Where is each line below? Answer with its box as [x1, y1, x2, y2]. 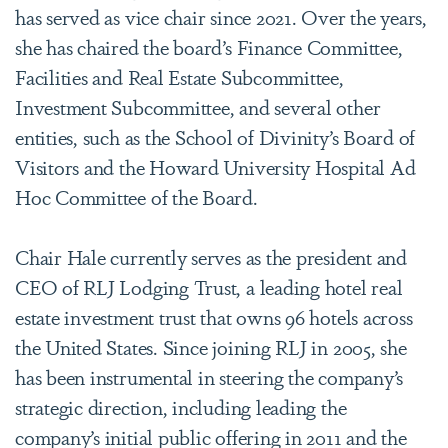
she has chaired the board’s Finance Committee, [15, 32, 403, 61]
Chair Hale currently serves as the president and [15, 242, 407, 271]
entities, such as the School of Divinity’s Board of [15, 122, 416, 151]
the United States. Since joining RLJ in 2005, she [15, 332, 407, 361]
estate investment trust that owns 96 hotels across [15, 302, 413, 331]
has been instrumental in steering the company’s [15, 362, 404, 391]
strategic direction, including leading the [15, 392, 347, 421]
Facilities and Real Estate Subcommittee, [15, 62, 344, 91]
